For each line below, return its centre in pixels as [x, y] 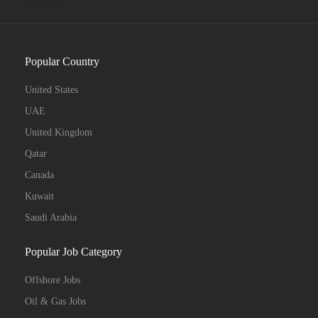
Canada [39, 175]
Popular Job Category [73, 252]
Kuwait [39, 196]
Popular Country [62, 61]
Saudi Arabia [51, 218]
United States [51, 90]
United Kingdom [59, 132]
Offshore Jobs [53, 280]
